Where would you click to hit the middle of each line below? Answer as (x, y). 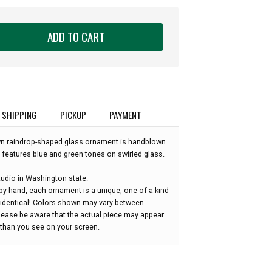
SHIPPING (19, 114)
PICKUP (73, 114)
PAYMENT (126, 114)
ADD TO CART (76, 36)
